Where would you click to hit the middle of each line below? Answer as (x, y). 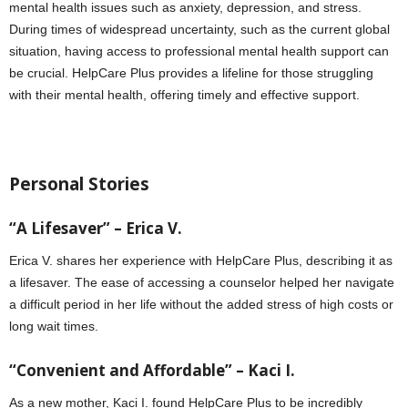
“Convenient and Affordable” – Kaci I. (152, 371)
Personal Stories (79, 184)
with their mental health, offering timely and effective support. (184, 95)
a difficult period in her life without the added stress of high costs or (201, 305)
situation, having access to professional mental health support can (199, 51)
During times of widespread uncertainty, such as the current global (199, 30)
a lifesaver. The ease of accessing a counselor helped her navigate (202, 283)
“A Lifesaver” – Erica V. (96, 229)
